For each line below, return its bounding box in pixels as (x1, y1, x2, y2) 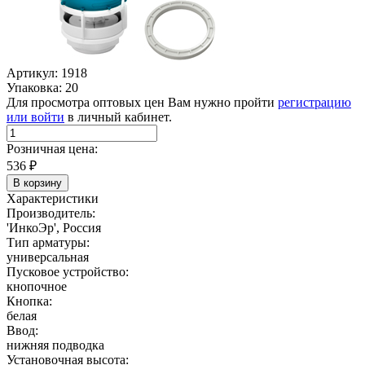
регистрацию (278, 95, 351, 109)
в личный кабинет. (64, 109, 172, 124)
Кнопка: (7, 293, 52, 308)
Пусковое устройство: (7, 264, 129, 279)
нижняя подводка (7, 337, 104, 352)
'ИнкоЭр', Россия (7, 220, 101, 235)
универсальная (7, 249, 89, 264)
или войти (7, 109, 64, 124)
